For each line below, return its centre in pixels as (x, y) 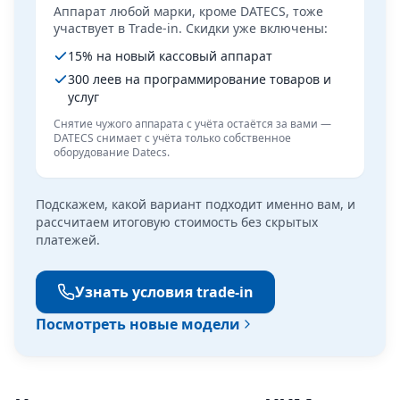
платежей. (68, 240)
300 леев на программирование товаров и (200, 79)
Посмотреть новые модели (138, 324)
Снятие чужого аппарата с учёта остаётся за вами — (192, 124)
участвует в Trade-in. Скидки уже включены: (191, 28)
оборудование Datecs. (112, 152)
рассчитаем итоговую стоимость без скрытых (177, 222)
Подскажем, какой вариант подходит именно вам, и (196, 204)
